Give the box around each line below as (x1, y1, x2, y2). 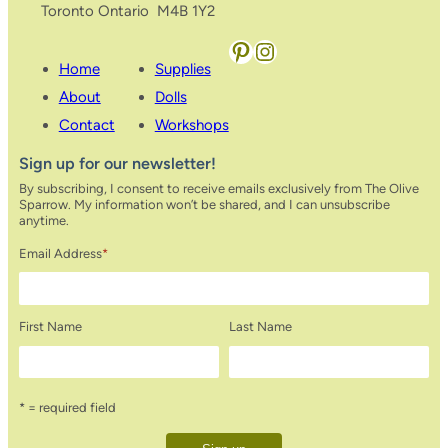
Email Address (18, 245, 102, 261)
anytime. (18, 213, 69, 229)
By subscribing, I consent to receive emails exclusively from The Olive (18, 181, 419, 197)
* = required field (18, 400, 116, 416)
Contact (58, 116, 115, 135)
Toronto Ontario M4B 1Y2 (41, 2, 216, 21)
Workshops (154, 116, 229, 135)
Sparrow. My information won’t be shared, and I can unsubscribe (18, 197, 390, 213)
